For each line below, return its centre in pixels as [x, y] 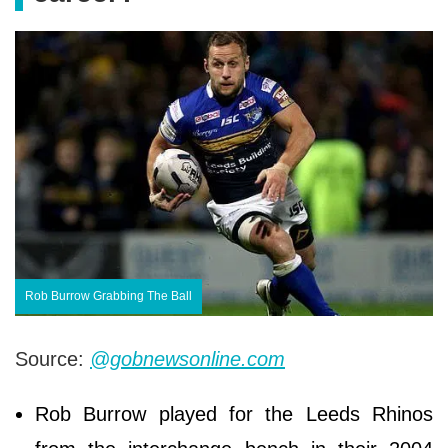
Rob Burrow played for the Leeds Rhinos [234, 413]
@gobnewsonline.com [187, 358]
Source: [52, 358]
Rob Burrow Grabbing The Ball [108, 295]
